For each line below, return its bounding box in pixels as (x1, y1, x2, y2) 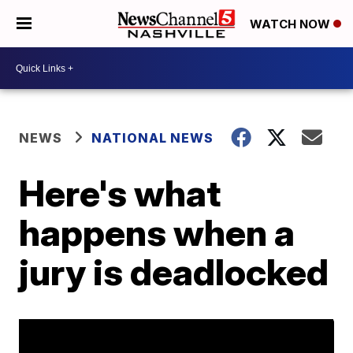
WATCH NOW (250, 17, 333, 32)
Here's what (19, 171, 221, 215)
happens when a (19, 210, 295, 255)
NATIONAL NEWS (91, 130, 214, 146)
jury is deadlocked (19, 250, 329, 294)
